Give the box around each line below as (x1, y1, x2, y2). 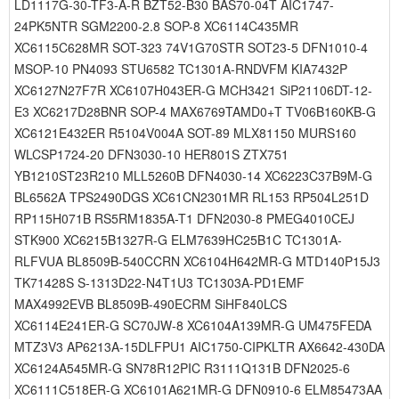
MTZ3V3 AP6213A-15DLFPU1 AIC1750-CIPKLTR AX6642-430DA (14, 338, 385, 355)
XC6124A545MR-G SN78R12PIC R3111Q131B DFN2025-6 (14, 359, 350, 377)
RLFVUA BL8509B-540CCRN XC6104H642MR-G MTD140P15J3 (14, 252, 380, 270)
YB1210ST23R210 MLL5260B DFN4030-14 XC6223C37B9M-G (14, 167, 372, 184)
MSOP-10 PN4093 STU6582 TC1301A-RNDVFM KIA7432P (14, 60, 347, 77)
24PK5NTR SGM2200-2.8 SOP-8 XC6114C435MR (14, 17, 298, 35)
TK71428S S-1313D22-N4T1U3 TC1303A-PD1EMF (14, 273, 305, 291)
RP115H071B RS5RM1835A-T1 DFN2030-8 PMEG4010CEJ (14, 209, 354, 227)
